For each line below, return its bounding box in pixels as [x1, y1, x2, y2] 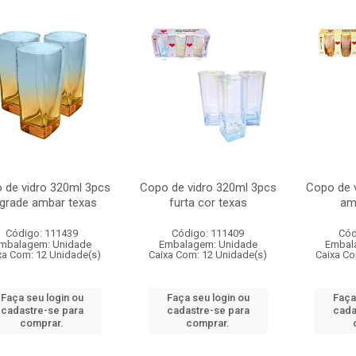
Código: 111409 [172, 227, 245, 239]
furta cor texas [168, 195, 247, 210]
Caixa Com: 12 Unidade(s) [149, 249, 268, 261]
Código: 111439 [6, 227, 79, 239]
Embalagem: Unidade [158, 238, 257, 250]
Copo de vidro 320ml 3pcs [139, 180, 277, 195]
